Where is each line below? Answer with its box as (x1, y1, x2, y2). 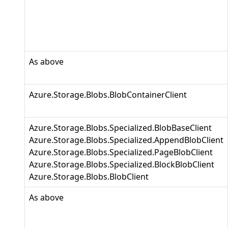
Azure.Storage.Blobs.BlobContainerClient (29, 89, 187, 100)
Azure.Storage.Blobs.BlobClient (29, 171, 149, 182)
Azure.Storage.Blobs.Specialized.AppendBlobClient (29, 134, 223, 146)
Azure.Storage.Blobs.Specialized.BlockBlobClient (29, 159, 214, 170)
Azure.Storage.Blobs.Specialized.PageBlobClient (29, 147, 213, 158)
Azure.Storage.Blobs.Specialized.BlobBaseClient (29, 122, 212, 133)
